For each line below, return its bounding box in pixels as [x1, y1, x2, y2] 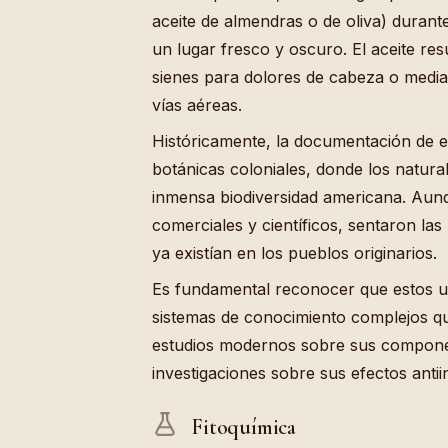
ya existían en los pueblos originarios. [152, 242, 437, 263]
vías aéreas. [152, 94, 242, 115]
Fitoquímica [186, 413, 296, 440]
